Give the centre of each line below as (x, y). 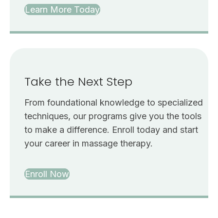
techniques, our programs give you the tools (113, 116)
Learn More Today (62, 10)
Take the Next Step (78, 82)
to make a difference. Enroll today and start (111, 130)
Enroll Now (47, 174)
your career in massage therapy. (89, 144)
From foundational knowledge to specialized (114, 103)
